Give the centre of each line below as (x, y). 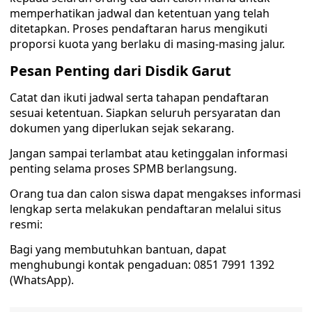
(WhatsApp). (42, 280)
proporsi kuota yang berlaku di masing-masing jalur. (147, 44)
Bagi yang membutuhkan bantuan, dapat (118, 249)
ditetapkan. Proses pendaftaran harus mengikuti (139, 29)
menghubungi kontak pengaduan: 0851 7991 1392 (142, 265)
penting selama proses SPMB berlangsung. (123, 169)
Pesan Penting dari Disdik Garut (120, 71)
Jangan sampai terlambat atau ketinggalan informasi (149, 153)
